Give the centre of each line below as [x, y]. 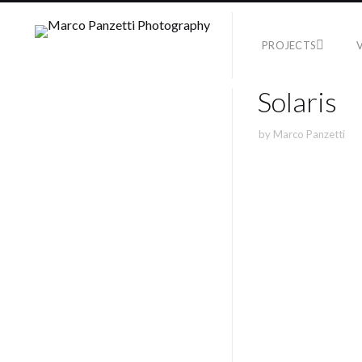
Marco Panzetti [309, 134]
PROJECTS [289, 45]
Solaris [297, 101]
